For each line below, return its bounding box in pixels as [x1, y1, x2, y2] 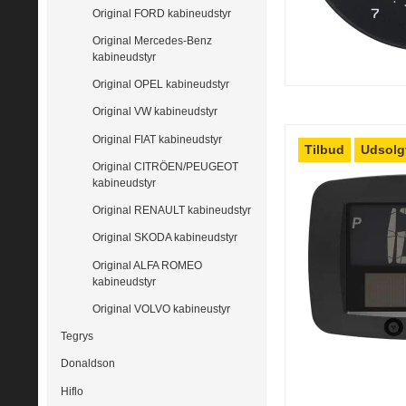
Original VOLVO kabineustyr [92, 302, 230, 315]
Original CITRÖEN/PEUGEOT [92, 159, 238, 173]
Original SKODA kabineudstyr [92, 231, 237, 245]
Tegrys [61, 330, 93, 343]
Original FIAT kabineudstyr [92, 132, 222, 146]
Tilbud [304, 141, 345, 157]
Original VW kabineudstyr [92, 105, 217, 119]
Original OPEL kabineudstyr [92, 78, 229, 92]
